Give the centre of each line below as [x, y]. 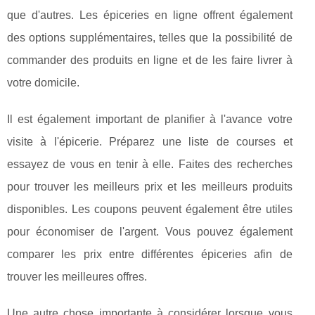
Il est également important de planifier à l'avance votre [150, 119]
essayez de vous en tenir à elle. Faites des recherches [150, 164]
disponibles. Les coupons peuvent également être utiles [150, 209]
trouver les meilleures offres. [77, 277]
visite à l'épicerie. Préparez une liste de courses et [150, 142]
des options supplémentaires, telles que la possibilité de [150, 38]
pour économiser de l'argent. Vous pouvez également [150, 232]
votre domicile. [43, 83]
